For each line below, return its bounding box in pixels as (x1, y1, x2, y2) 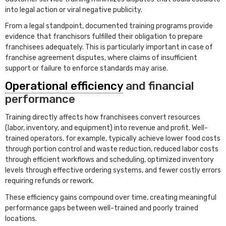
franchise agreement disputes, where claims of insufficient (5, 53, 197, 63)
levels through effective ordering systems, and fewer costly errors (5, 166, 221, 175)
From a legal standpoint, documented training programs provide (5, 22, 213, 31)
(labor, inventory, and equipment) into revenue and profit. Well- (5, 124, 208, 133)
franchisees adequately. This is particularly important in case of (5, 43, 213, 52)
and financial (123, 79, 194, 93)
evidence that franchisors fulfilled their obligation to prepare (5, 32, 203, 41)
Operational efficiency (5, 79, 123, 93)
